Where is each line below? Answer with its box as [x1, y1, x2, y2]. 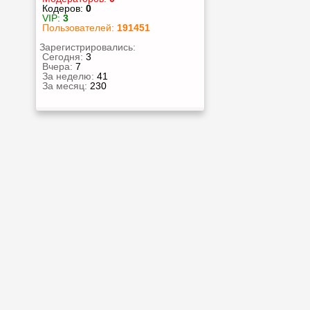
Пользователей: [42, 22, 117, 33]
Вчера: [39, 61, 75, 72]
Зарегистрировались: [39, 42, 136, 53]
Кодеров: [42, 3, 86, 14]
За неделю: [39, 71, 97, 82]
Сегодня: [39, 51, 86, 62]
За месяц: [39, 80, 90, 91]
